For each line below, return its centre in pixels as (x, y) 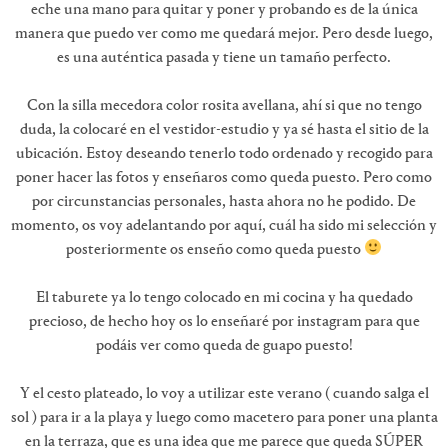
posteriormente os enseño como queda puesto (214, 249)
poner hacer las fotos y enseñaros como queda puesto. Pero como (224, 177)
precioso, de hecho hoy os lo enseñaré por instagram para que (224, 321)
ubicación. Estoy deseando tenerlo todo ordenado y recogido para (224, 153)
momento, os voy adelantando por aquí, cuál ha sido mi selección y (224, 225)
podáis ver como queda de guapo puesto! (224, 345)
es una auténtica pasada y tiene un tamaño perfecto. (224, 57)
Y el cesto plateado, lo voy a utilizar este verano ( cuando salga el (224, 393)
